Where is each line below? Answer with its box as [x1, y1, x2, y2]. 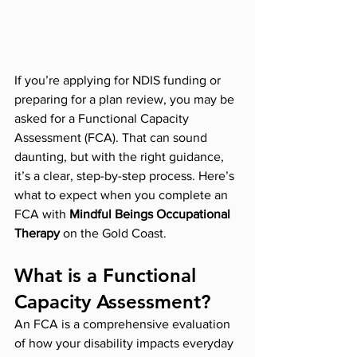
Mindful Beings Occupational [69, 207, 233, 222]
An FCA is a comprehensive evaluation [14, 317, 233, 331]
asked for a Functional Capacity [14, 112, 192, 126]
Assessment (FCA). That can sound [14, 131, 210, 145]
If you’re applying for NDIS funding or [14, 73, 224, 88]
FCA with [14, 207, 69, 222]
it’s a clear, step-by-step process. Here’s [14, 169, 237, 183]
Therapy [14, 226, 60, 241]
